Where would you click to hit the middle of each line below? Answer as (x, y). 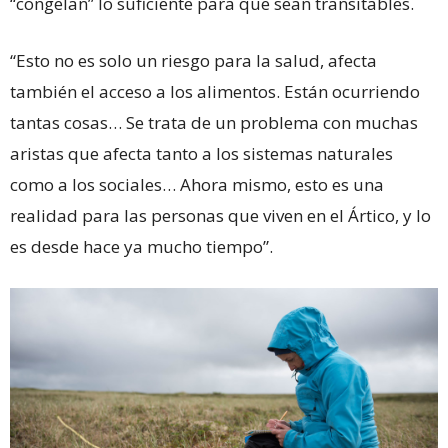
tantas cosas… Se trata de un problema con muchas (214, 122)
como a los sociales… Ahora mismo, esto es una (197, 184)
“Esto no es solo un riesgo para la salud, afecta (193, 60)
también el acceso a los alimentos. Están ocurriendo (215, 91)
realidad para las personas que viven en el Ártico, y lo (220, 215)
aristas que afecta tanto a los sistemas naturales (201, 153)
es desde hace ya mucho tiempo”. (141, 246)
